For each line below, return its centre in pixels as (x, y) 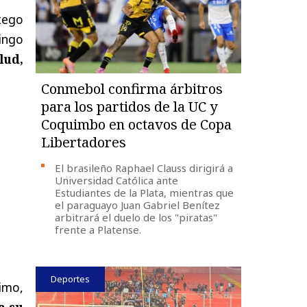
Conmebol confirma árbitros (132, 88)
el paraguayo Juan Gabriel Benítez (138, 205)
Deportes (71, 279)
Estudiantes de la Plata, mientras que (145, 192)
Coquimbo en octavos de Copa (137, 124)
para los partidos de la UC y (130, 106)
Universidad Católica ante (117, 180)
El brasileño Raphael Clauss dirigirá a (144, 168)
